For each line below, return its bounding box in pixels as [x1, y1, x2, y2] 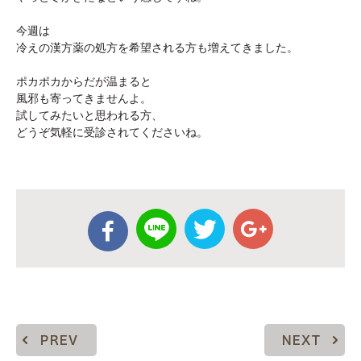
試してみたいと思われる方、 [16, 109, 163, 122]
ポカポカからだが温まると [16, 75, 151, 88]
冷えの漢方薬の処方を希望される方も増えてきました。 [16, 41, 298, 54]
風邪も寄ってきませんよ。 [16, 92, 151, 105]
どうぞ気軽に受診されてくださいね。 [16, 126, 208, 139]
